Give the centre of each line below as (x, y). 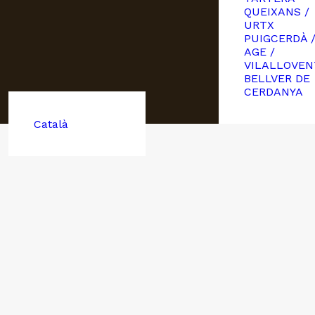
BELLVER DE (277, 78)
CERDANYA (273, 92)
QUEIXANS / (276, 12)
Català (51, 124)
